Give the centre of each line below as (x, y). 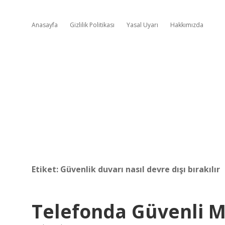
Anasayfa (45, 25)
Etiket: (46, 169)
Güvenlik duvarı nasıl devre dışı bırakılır (140, 169)
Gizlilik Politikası (92, 25)
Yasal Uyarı (142, 25)
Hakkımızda (187, 25)
